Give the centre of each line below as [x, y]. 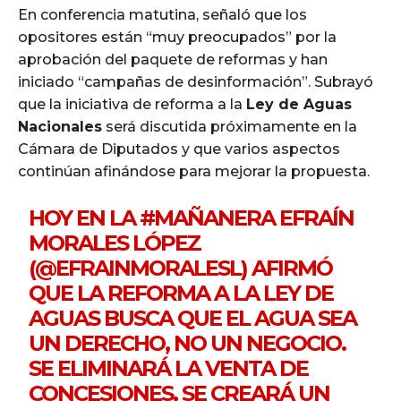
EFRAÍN [315, 218]
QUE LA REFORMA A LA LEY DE [181, 294]
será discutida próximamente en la [230, 127]
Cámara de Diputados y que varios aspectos [179, 149]
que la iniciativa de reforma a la [132, 105]
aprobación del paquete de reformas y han [173, 60]
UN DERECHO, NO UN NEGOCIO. [188, 344]
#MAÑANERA [208, 218]
